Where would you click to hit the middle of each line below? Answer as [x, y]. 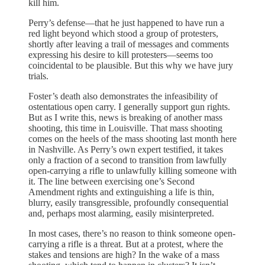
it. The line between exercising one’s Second [112, 181]
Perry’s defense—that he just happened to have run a [126, 22]
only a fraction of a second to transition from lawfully [127, 160]
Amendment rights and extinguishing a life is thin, [121, 192]
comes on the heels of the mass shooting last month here [132, 138]
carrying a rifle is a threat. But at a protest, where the [126, 244]
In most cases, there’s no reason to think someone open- [132, 233]
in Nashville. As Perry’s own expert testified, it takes [126, 149]
